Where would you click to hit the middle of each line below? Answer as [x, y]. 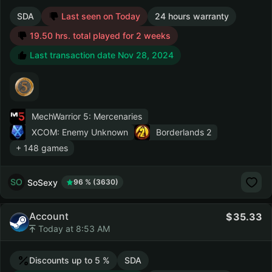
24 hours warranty [192, 16]
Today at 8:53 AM [73, 229]
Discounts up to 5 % [70, 260]
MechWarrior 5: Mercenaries [87, 116]
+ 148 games [42, 148]
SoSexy [42, 182]
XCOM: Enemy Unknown [80, 132]
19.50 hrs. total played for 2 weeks [99, 36]
